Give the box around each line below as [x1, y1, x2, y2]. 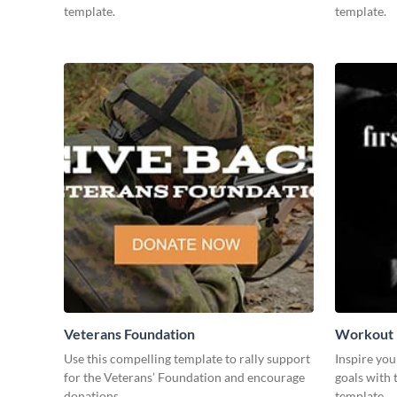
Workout [335, 325, 393, 343]
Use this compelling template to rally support [64, 351, 310, 367]
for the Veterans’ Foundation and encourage [64, 370, 305, 385]
